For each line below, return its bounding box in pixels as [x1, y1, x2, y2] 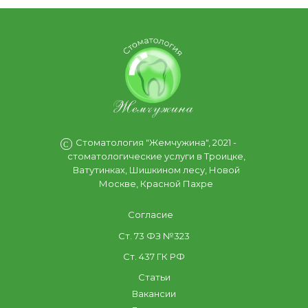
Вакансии [132, 287, 176, 299]
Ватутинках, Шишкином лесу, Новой [72, 164, 240, 175]
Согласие [128, 208, 173, 220]
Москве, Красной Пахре [99, 177, 213, 189]
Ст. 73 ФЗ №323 [118, 230, 190, 241]
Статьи [137, 271, 170, 283]
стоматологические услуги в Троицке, [67, 150, 245, 162]
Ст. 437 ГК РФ [123, 250, 185, 262]
